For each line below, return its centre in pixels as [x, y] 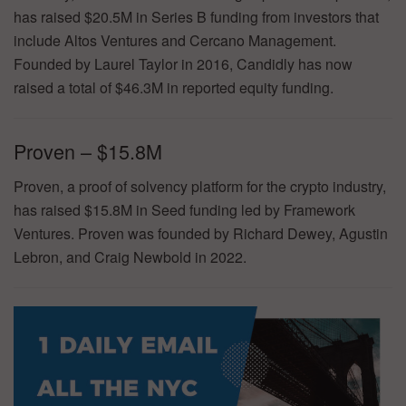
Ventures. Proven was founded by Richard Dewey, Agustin [201, 233]
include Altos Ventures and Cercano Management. [175, 40]
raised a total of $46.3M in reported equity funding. [174, 87]
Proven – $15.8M [88, 151]
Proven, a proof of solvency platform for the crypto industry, [200, 186]
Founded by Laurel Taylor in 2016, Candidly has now [183, 63]
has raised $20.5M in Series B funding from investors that [196, 16]
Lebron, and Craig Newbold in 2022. [130, 256]
